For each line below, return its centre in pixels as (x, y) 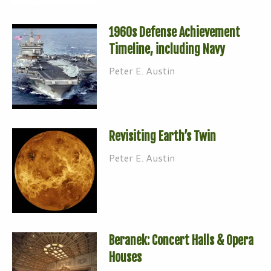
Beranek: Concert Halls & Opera (181, 240)
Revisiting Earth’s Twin (162, 136)
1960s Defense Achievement (175, 32)
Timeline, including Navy (167, 49)
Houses (125, 257)
